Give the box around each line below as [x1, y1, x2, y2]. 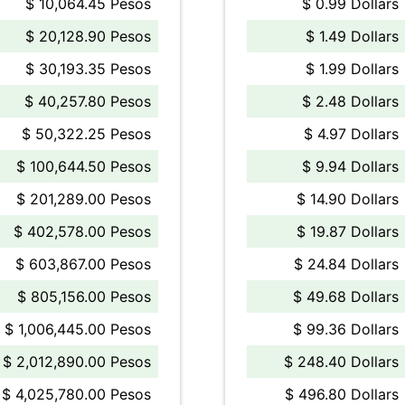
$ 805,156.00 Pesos [17, 287, 151, 306]
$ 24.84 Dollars [294, 255, 399, 273]
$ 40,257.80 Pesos [24, 92, 151, 110]
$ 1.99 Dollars [306, 60, 399, 78]
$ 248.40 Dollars [284, 353, 399, 371]
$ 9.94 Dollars [302, 157, 399, 175]
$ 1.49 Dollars [306, 27, 399, 45]
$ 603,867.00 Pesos [15, 255, 151, 273]
